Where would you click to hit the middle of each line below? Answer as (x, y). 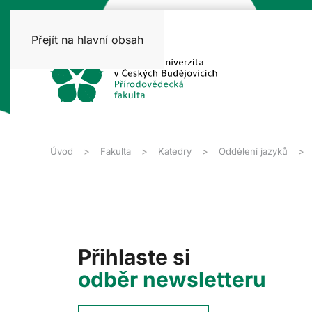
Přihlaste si (134, 257)
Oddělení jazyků (253, 151)
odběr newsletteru (172, 280)
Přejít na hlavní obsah (87, 40)
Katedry (175, 151)
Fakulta (116, 151)
